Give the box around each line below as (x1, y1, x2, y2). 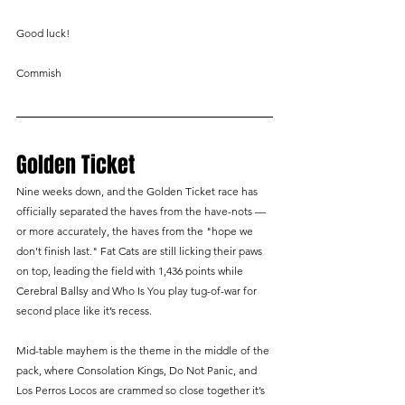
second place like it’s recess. (16, 304, 152, 318)
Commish (16, 66, 61, 80)
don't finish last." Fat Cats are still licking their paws (16, 244, 265, 259)
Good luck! (16, 26, 70, 41)
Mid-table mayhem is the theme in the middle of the (16, 344, 272, 358)
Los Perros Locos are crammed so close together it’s (16, 383, 268, 398)
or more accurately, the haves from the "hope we (16, 224, 256, 239)
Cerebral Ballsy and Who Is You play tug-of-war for (16, 284, 259, 298)
